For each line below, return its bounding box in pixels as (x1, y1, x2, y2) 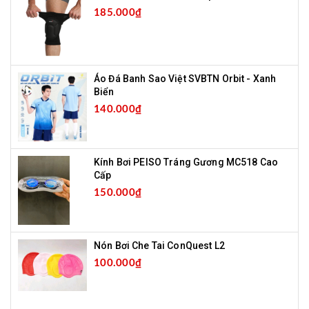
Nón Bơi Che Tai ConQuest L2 (94, 240, 225, 252)
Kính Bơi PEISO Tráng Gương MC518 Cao (94, 157, 279, 168)
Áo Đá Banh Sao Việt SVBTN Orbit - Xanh (94, 73, 277, 85)
